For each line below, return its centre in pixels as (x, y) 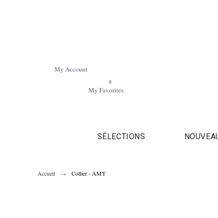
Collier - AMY (89, 173)
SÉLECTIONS (121, 136)
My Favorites (106, 90)
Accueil (46, 173)
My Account (71, 69)
